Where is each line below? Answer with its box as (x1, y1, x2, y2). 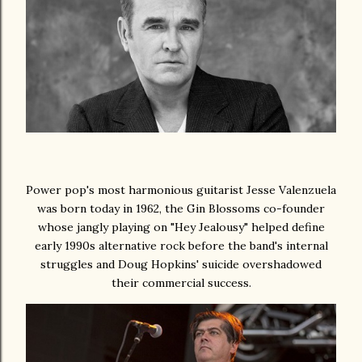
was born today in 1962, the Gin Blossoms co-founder (37, 201, 325, 216)
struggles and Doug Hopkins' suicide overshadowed (40, 257, 322, 271)
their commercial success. (111, 276, 251, 290)
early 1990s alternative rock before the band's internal (34, 238, 328, 253)
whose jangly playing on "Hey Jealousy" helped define (37, 220, 325, 234)
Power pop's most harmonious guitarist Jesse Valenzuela (26, 183, 336, 197)
